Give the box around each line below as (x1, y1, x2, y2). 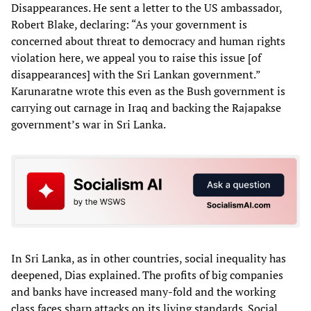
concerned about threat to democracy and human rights (11, 33, 285, 49)
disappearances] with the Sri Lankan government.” (11, 66, 260, 82)
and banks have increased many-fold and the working (11, 284, 276, 300)
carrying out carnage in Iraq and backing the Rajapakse (11, 99, 281, 115)
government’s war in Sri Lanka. (11, 116, 166, 132)
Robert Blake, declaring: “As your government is (11, 16, 247, 32)
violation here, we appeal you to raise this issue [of (11, 49, 261, 65)
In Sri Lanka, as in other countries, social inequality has (11, 251, 286, 267)
